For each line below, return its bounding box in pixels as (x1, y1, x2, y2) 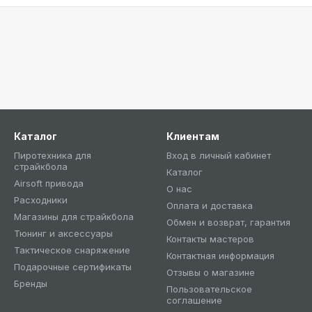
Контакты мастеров (166, 233, 254, 244)
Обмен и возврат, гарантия (166, 217, 290, 228)
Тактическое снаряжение (14, 244, 130, 256)
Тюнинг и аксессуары (14, 228, 113, 239)
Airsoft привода (14, 178, 84, 189)
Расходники (14, 194, 68, 205)
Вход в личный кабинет (166, 150, 271, 161)
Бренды (14, 278, 47, 289)
